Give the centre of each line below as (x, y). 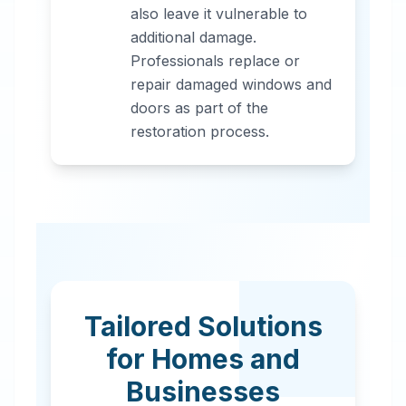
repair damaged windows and (231, 84)
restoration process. (200, 131)
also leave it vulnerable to (219, 14)
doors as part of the (199, 108)
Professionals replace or (215, 61)
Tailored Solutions (203, 326)
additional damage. (193, 37)
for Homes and (203, 359)
